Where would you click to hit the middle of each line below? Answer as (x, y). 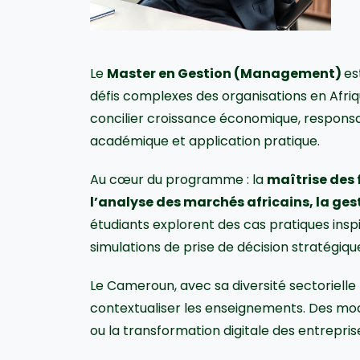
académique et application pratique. (205, 141)
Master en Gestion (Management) (225, 73)
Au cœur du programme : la (178, 179)
